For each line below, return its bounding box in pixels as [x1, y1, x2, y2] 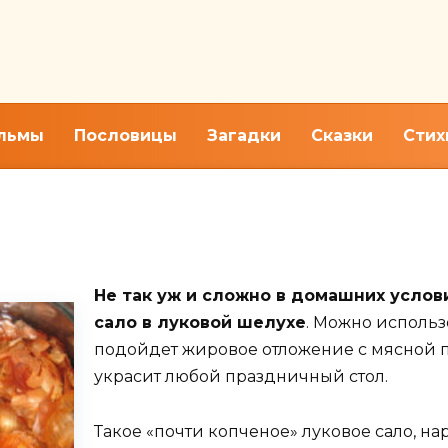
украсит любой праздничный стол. [94, 367, 388, 387]
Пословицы [74, 126, 177, 145]
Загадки [207, 126, 281, 145]
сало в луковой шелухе [94, 313, 306, 333]
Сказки [311, 126, 373, 145]
